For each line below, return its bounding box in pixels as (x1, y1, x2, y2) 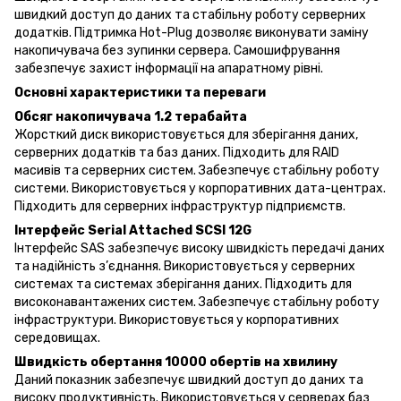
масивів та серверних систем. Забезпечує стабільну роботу (14, 162, 380, 178)
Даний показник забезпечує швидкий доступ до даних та (14, 371, 363, 388)
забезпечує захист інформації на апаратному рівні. (14, 60, 323, 76)
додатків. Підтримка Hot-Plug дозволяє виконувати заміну (14, 24, 369, 40)
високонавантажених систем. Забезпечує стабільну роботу (14, 294, 380, 310)
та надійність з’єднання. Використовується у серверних (14, 258, 355, 274)
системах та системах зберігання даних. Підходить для (14, 276, 352, 292)
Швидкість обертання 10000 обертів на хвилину (14, 354, 337, 370)
